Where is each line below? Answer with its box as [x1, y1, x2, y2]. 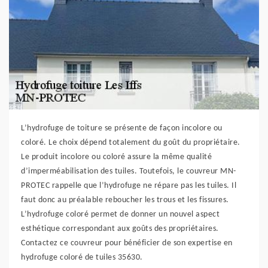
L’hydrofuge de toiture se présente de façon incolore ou [21, 124, 223, 133]
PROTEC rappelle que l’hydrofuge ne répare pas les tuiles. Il [21, 181, 236, 190]
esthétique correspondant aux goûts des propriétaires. [21, 224, 219, 233]
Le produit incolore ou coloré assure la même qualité [21, 153, 212, 162]
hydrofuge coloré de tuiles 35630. [21, 253, 143, 262]
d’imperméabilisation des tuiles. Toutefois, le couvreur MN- [21, 167, 236, 176]
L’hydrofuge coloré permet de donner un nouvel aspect [21, 210, 220, 219]
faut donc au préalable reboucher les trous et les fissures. [21, 196, 229, 205]
